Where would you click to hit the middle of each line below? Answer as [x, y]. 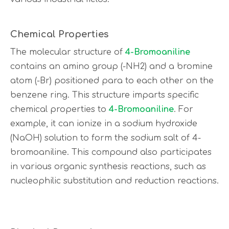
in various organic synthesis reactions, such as [108, 167]
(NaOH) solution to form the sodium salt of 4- [106, 138]
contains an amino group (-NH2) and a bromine [111, 66]
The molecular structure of [68, 52]
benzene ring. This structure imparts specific [105, 95]
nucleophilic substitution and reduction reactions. [114, 181]
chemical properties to [60, 109]
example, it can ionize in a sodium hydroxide [104, 124]
